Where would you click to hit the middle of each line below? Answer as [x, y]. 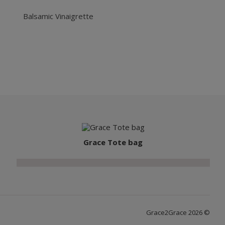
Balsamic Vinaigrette [58, 16]
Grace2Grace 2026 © [178, 212]
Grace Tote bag [113, 142]
